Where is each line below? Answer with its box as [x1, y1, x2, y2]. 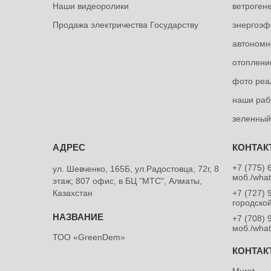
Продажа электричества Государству [53, 19, 199, 30]
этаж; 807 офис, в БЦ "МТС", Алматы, [53, 175, 203, 186]
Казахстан [53, 188, 93, 198]
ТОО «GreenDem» [53, 232, 126, 242]
